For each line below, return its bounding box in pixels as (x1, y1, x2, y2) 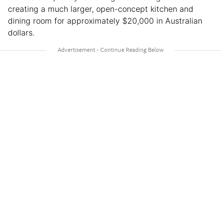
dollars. (8, 27, 35, 37)
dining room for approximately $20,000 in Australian (8, 15, 202, 26)
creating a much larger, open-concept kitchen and (8, 3, 193, 14)
